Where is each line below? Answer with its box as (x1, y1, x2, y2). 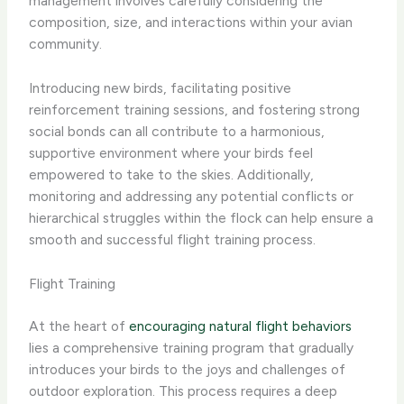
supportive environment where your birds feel (29, 143, 314, 161)
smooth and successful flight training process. (29, 230, 317, 248)
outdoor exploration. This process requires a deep (29, 382, 338, 400)
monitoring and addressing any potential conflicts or (29, 187, 354, 205)
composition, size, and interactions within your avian (29, 14, 353, 32)
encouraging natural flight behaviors (129, 317, 353, 335)
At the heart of (29, 317, 130, 335)
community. (29, 35, 103, 53)
